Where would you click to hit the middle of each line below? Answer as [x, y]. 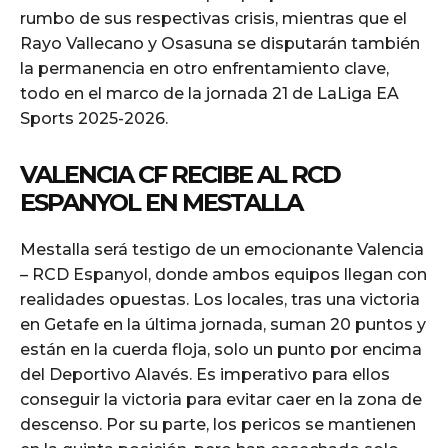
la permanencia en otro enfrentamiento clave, [204, 68]
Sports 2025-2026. [94, 118]
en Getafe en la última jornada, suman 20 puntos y [223, 324]
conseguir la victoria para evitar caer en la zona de [221, 399]
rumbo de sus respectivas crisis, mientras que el [213, 18]
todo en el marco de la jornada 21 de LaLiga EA [209, 93]
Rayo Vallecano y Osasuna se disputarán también [220, 43]
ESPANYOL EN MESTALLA [161, 202]
